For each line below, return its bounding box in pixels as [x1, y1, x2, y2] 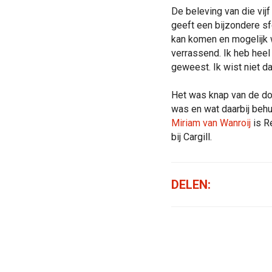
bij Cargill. [171, 131, 212, 143]
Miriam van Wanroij [171, 117, 251, 129]
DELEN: [171, 177, 211, 192]
